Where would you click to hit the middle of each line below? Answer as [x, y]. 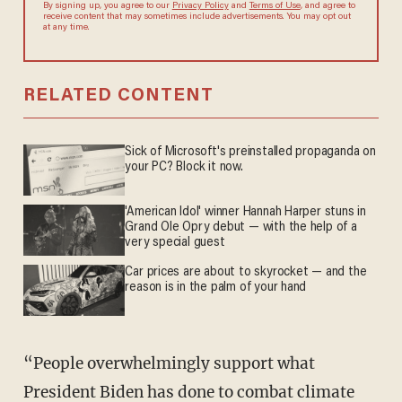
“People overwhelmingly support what [33, 363]
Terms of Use [275, 7]
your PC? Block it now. [184, 168]
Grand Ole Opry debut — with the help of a [241, 228]
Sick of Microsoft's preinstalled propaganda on [250, 153]
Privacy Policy [200, 7]
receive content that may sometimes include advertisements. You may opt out [197, 17]
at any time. [66, 28]
